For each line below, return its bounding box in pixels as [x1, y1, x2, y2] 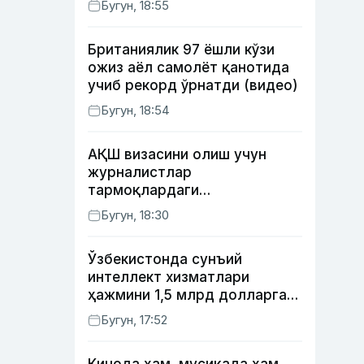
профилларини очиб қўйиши [88, 200, 284, 216]
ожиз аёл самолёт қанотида [88, 59, 289, 76]
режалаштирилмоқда [88, 323, 240, 339]
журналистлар [88, 164, 192, 180]
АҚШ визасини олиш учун [88, 146, 266, 162]
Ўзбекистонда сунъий [88, 251, 242, 267]
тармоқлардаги [88, 182, 199, 198]
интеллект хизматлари [88, 269, 249, 285]
